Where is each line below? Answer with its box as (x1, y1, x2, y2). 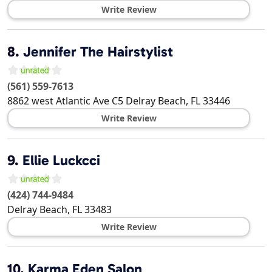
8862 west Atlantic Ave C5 (7, 94, 123, 108)
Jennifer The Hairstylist (23, 43, 173, 61)
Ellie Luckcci (22, 152, 100, 169)
